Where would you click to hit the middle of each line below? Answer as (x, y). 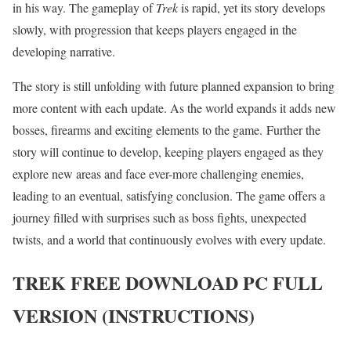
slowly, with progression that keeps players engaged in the (155, 30)
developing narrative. (64, 52)
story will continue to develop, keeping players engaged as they (168, 152)
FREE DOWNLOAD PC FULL (194, 283)
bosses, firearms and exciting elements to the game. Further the (166, 130)
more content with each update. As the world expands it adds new (174, 108)
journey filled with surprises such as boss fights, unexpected (159, 218)
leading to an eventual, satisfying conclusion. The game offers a (169, 196)
